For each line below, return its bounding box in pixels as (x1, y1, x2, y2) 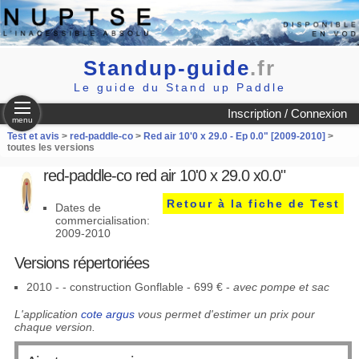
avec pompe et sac (232, 280, 329, 293)
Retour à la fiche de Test (167, 197, 341, 210)
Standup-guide (83, 56, 250, 80)
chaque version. (14, 321, 95, 333)
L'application (14, 308, 81, 321)
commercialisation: (54, 214, 150, 227)
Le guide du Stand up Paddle (73, 81, 286, 94)
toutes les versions (6, 142, 95, 153)
